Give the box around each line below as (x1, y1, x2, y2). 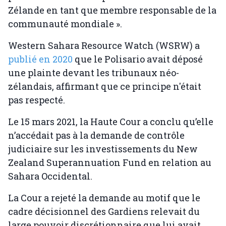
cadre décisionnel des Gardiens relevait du (8, 205, 200, 218)
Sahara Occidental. (8, 170, 92, 183)
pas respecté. (8, 94, 65, 106)
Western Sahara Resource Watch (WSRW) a (8, 39, 200, 52)
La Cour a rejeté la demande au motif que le (8, 192, 200, 204)
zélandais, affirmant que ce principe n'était (8, 80, 201, 93)
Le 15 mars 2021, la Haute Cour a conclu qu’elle (8, 116, 213, 128)
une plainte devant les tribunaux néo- (8, 67, 179, 79)
